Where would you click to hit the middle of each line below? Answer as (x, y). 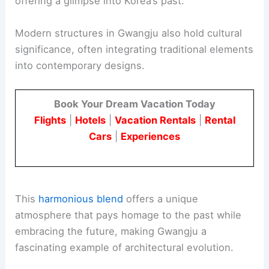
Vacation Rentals (155, 120)
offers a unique (161, 199)
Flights (50, 120)
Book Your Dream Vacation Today (134, 104)
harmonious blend (81, 199)
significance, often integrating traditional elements (134, 49)
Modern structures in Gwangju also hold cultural (129, 33)
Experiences (150, 136)
